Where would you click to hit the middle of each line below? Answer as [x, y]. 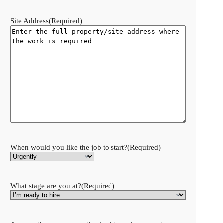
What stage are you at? [46, 185]
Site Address [30, 21]
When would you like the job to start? [69, 147]
